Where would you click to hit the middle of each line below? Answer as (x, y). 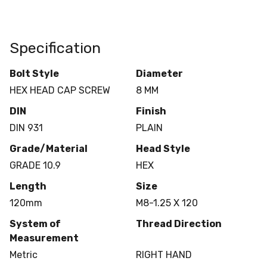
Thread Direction (178, 223)
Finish (151, 111)
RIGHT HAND (164, 254)
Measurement (44, 238)
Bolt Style (34, 73)
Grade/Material (49, 148)
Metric (24, 254)
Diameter (159, 73)
